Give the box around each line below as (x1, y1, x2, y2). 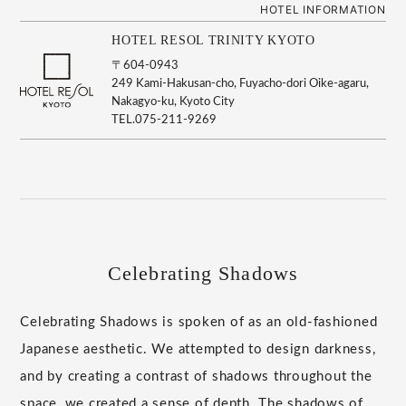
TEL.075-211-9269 (111, 114, 217, 127)
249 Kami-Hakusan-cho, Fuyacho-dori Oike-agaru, (111, 78, 370, 91)
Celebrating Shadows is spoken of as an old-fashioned (20, 315, 378, 330)
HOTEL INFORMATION (259, 3, 386, 17)
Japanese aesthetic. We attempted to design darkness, (20, 343, 376, 357)
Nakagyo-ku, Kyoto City (111, 96, 236, 109)
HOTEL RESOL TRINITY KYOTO (111, 34, 315, 48)
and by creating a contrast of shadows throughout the (20, 370, 372, 384)
